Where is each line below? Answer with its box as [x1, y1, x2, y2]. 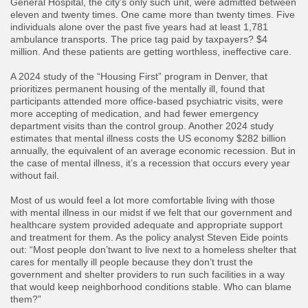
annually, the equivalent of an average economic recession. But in [10, 145, 296, 157]
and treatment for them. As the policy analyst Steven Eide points [10, 232, 288, 243]
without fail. [10, 170, 59, 181]
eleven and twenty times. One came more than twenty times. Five [10, 9, 295, 21]
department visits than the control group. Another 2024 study [10, 120, 274, 132]
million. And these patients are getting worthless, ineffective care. [10, 46, 294, 58]
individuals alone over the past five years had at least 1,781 [10, 21, 268, 33]
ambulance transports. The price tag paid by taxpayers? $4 [10, 34, 267, 45]
